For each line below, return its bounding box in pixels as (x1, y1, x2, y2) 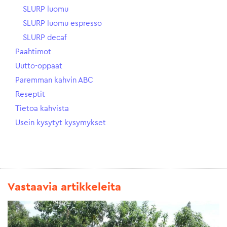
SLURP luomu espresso (23, 20, 102, 27)
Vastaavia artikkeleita (8, 181, 121, 193)
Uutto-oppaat (15, 62, 62, 70)
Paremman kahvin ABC (15, 77, 93, 84)
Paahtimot (15, 48, 51, 56)
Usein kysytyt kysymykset (15, 119, 106, 127)
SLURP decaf (23, 34, 67, 42)
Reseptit (15, 91, 45, 98)
